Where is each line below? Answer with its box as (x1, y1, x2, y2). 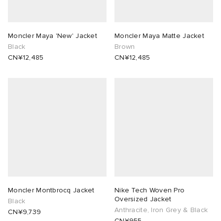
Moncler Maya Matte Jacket (114, 32, 204, 40)
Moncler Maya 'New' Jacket (8, 32, 97, 40)
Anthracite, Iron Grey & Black (114, 206, 208, 215)
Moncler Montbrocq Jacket (8, 186, 95, 195)
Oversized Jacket (114, 195, 172, 204)
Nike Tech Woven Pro (114, 186, 185, 195)
